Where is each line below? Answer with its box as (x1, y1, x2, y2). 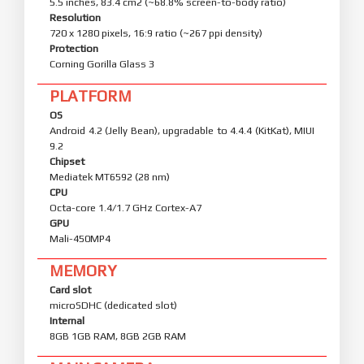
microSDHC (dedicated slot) (50, 298, 177, 311)
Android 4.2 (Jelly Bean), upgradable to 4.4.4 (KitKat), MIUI (50, 123, 314, 136)
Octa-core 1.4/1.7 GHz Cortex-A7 (50, 201, 201, 214)
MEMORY (50, 261, 116, 279)
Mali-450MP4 (50, 232, 110, 245)
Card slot (50, 283, 91, 296)
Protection (50, 41, 98, 54)
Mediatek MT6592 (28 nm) (50, 170, 170, 183)
